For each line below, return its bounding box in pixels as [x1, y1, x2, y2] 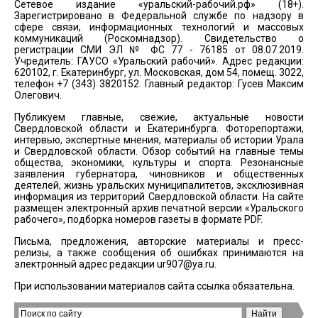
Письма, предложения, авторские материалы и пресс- [14, 236, 304, 247]
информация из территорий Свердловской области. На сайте [14, 191, 304, 202]
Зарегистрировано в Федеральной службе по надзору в [14, 10, 304, 21]
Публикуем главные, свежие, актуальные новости [14, 111, 304, 123]
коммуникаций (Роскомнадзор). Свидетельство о [14, 33, 304, 44]
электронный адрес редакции [14, 258, 157, 270]
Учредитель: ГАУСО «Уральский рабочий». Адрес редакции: [14, 55, 304, 67]
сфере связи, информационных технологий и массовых [14, 21, 304, 33]
